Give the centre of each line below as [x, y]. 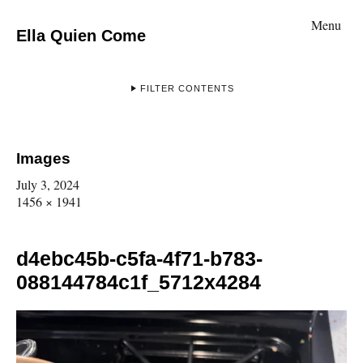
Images [43, 158]
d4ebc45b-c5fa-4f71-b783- [139, 258]
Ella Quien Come [81, 36]
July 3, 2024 [48, 184]
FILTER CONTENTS [187, 88]
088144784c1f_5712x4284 [139, 282]
